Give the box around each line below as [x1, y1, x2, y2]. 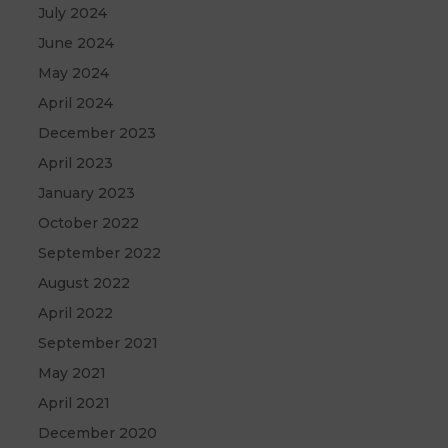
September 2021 [38, 334, 159, 353]
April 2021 [38, 394, 111, 413]
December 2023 [38, 124, 157, 143]
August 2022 [38, 274, 131, 293]
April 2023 [38, 154, 114, 173]
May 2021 [38, 364, 107, 383]
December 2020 [38, 424, 158, 443]
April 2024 [38, 94, 114, 113]
